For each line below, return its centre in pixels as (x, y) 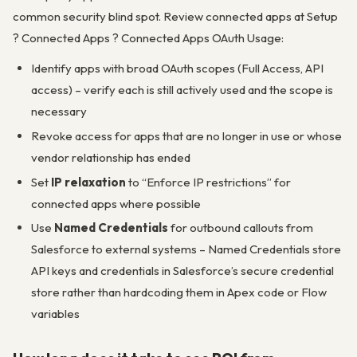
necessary (59, 111)
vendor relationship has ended (110, 157)
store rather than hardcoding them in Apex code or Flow (178, 292)
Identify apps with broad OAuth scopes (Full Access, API (177, 68)
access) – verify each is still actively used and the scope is (182, 90)
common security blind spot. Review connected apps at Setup (175, 16)
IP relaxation (88, 182)
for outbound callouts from (240, 228)
